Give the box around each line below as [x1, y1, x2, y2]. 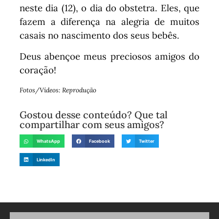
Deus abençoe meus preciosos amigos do [20, 50, 199, 62]
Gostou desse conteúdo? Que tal [20, 108, 168, 121]
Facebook [89, 138, 110, 144]
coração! [20, 64, 56, 76]
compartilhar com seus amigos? [20, 118, 164, 131]
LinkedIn [37, 156, 56, 162]
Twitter [139, 138, 155, 144]
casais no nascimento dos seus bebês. [20, 29, 179, 42]
